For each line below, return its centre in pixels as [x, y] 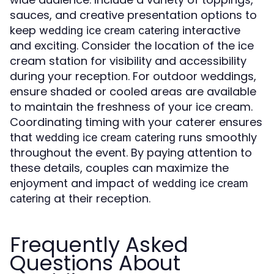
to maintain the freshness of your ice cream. [131, 107]
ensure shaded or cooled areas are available [133, 92]
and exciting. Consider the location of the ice [132, 46]
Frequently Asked [99, 245]
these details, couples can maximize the [119, 168]
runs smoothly [216, 138]
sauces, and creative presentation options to [133, 15]
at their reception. [101, 199]
